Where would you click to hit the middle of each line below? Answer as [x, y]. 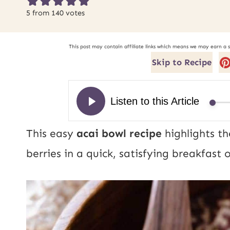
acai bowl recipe [119, 133]
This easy [51, 133]
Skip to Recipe [182, 62]
